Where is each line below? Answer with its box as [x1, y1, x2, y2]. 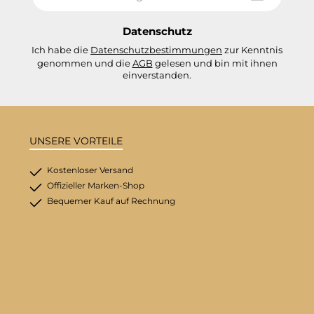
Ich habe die [32, 44, 90, 56]
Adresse [32, 6, 67, 17]
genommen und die [36, 57, 132, 69]
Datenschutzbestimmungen [90, 44, 222, 56]
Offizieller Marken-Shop [47, 180, 145, 191]
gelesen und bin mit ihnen [152, 57, 278, 69]
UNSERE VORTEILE [29, 135, 123, 148]
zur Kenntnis [222, 44, 282, 56]
